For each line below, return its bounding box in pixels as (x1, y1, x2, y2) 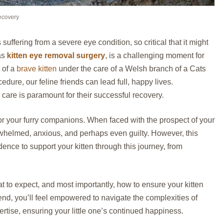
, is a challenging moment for (105, 51, 204, 60)
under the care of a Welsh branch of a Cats (57, 64, 206, 73)
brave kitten (17, 64, 57, 73)
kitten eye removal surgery (7, 51, 105, 60)
